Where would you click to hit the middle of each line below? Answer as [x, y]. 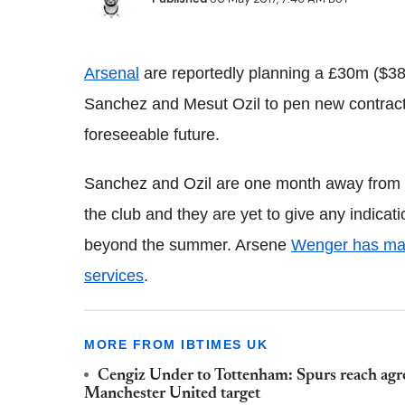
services [114, 276]
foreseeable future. [152, 135]
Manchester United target [172, 394]
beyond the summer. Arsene [188, 245]
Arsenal [112, 73]
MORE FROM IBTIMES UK [176, 344]
